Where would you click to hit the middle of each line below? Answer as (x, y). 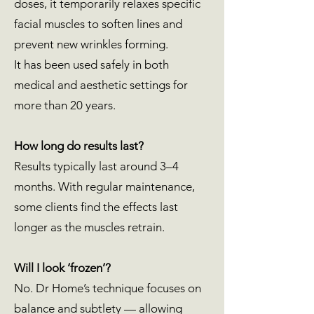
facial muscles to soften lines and (98, 24)
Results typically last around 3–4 (96, 166)
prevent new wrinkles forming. (91, 44)
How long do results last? (79, 146)
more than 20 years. (65, 105)
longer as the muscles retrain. (89, 227)
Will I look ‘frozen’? (62, 268)
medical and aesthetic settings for (101, 85)
